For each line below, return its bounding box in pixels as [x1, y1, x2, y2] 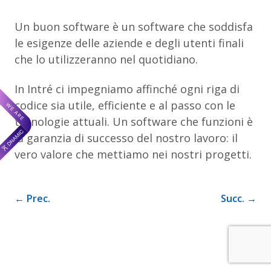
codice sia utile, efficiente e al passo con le [15, 97, 235, 113]
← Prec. [15, 191, 50, 205]
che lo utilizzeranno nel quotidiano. [15, 51, 198, 67]
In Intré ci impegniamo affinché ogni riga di [15, 81, 240, 96]
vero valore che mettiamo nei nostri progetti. [15, 146, 252, 162]
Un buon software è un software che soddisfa [15, 19, 253, 34]
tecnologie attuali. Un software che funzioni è [15, 114, 253, 129]
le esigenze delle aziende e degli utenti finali [15, 35, 244, 50]
